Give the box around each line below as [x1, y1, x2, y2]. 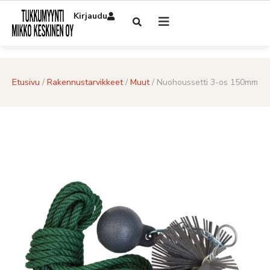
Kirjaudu [74, 10, 107, 22]
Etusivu [12, 77, 40, 89]
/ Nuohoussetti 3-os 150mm [149, 77, 258, 89]
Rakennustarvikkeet [47, 77, 123, 89]
